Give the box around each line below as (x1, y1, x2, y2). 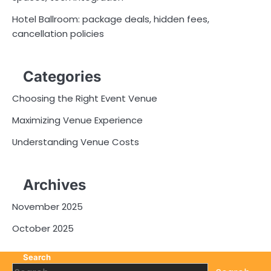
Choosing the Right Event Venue (12, 92, 157, 105)
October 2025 (12, 222, 74, 235)
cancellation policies (12, 27, 104, 40)
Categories (23, 68, 101, 86)
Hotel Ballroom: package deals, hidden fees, (12, 12, 209, 25)
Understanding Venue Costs (12, 135, 139, 149)
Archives (23, 176, 86, 194)
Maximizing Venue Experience (12, 114, 143, 127)
